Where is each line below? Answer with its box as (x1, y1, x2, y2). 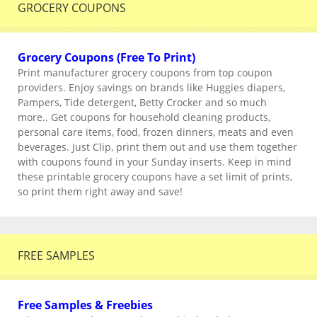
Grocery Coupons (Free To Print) (18, 50, 195, 65)
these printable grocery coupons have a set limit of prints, (18, 170, 292, 183)
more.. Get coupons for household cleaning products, (18, 110, 270, 124)
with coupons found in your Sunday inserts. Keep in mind (18, 155, 292, 168)
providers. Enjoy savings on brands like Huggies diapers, (18, 81, 285, 94)
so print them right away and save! (18, 185, 183, 198)
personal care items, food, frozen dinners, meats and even (18, 125, 294, 139)
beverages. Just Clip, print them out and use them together (18, 140, 297, 154)
